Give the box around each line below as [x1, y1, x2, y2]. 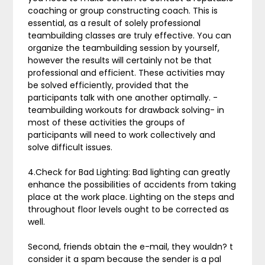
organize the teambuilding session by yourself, [28, 42, 220, 54]
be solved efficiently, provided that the [28, 79, 189, 91]
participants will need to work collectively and [28, 129, 216, 141]
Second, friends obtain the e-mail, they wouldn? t [28, 241, 234, 253]
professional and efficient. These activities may [28, 67, 225, 79]
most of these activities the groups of [28, 117, 186, 128]
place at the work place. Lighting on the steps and [28, 191, 235, 203]
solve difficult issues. [28, 141, 113, 153]
